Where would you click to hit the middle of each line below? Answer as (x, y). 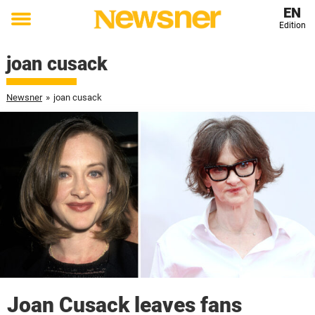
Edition (292, 25)
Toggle (30, 29)
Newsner (24, 97)
